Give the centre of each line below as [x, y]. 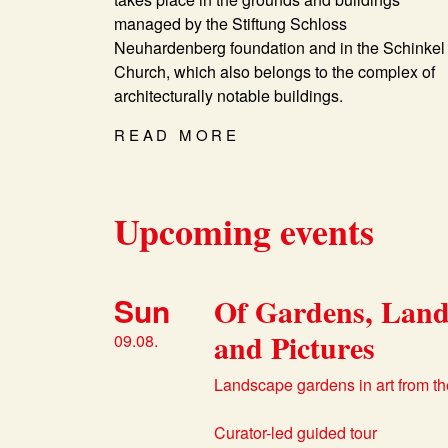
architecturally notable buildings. [228, 96]
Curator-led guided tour [295, 433]
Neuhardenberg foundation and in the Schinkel [279, 48]
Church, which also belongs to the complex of [274, 72]
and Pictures [294, 347]
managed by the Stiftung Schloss [230, 24]
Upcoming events [244, 231]
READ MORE [177, 135]
